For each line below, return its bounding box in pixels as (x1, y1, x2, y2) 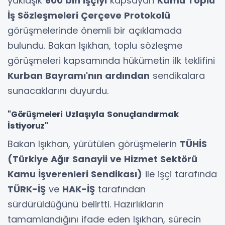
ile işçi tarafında (142, 167, 217, 180)
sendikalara (150, 69, 205, 82)
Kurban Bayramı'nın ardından (8, 69, 150, 82)
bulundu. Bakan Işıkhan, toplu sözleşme (8, 39, 182, 52)
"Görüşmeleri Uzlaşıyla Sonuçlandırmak (8, 108, 179, 120)
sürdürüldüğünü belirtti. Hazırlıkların (8, 197, 164, 210)
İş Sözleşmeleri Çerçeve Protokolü (8, 9, 170, 22)
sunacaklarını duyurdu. (8, 84, 108, 97)
